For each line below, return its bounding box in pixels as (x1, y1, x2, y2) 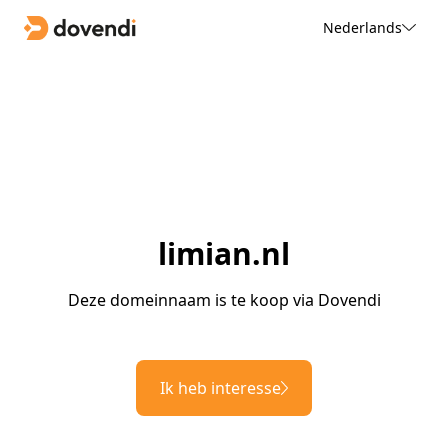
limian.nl (158, 233, 290, 275)
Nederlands (322, 17, 402, 37)
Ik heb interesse (160, 377, 281, 400)
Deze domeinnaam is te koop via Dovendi (67, 289, 381, 312)
